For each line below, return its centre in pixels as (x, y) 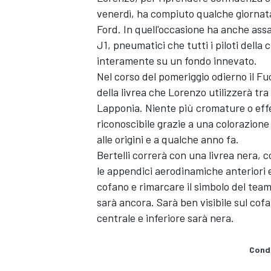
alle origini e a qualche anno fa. (168, 139)
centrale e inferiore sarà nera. (167, 217)
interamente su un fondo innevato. (177, 60)
